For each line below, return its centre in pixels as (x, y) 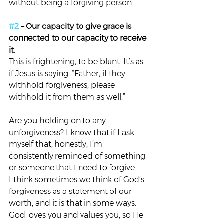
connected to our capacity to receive (79, 38)
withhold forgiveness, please (63, 85)
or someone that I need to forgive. (72, 168)
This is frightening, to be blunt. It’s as (77, 62)
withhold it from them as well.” (67, 97)
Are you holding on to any (58, 121)
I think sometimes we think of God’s (78, 179)
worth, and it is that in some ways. (73, 203)
